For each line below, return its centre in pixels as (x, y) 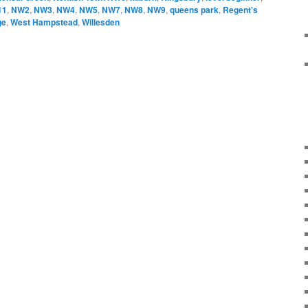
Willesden (101, 22)
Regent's (240, 9)
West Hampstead (44, 22)
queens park (194, 9)
